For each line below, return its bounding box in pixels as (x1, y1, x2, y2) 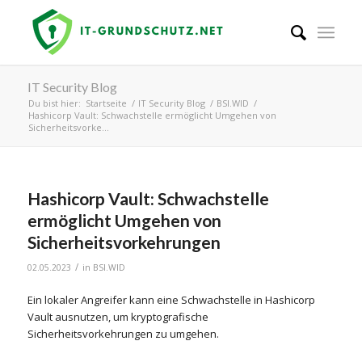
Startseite (85, 97, 127, 109)
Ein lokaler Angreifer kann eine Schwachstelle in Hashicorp (27, 293, 315, 308)
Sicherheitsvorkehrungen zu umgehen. (27, 326, 219, 342)
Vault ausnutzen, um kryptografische (27, 309, 208, 325)
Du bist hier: (27, 97, 81, 109)
